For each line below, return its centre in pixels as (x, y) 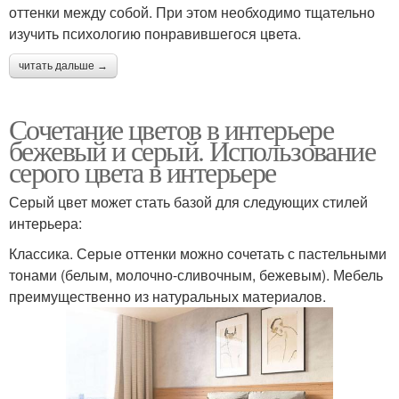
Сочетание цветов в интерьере (171, 128)
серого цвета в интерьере (142, 171)
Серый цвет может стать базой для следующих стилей (188, 201)
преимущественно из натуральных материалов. (167, 296)
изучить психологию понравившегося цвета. (155, 33)
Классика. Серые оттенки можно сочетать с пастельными (198, 253)
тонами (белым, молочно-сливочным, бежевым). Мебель (196, 274)
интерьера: (45, 223)
